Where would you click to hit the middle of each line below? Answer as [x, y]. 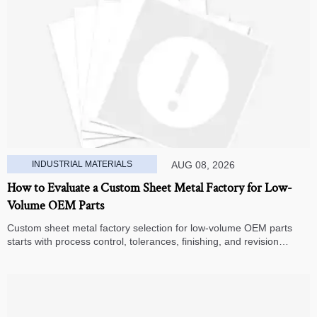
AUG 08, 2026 [203, 165]
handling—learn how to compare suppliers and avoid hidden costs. [156, 255]
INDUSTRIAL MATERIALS [82, 165]
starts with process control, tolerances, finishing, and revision [143, 242]
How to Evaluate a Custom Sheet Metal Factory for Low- [150, 188]
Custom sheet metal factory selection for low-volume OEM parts [150, 228]
